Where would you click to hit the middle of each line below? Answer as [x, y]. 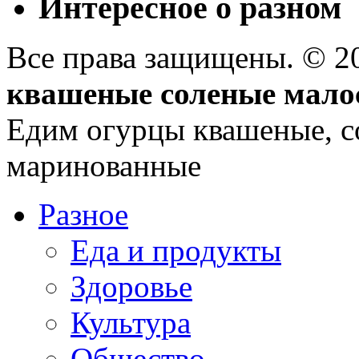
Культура [131, 323]
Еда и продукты [176, 251]
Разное [83, 215]
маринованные [104, 166]
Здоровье [131, 287]
